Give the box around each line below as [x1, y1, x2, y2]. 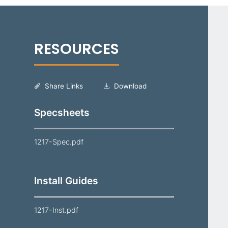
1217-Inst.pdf [34, 205, 79, 214]
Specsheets [34, 106, 90, 119]
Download [113, 81, 147, 90]
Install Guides [34, 174, 99, 187]
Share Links [44, 81, 83, 90]
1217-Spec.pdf [34, 137, 84, 146]
